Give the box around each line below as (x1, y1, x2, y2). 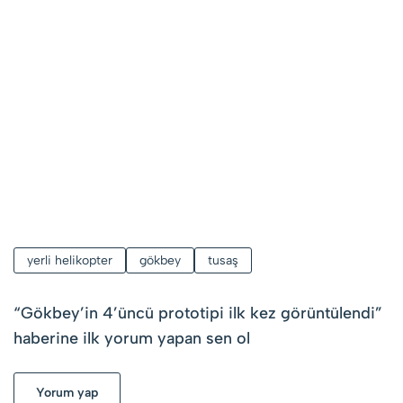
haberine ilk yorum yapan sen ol (13, 327, 250, 348)
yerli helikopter (27, 252, 112, 268)
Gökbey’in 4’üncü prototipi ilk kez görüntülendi (21, 302, 375, 323)
